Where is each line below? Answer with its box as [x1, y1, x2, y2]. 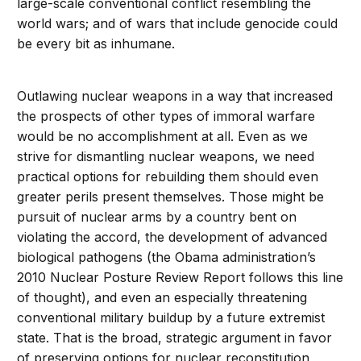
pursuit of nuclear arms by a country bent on [17, 209, 297, 226]
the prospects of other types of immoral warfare [17, 108, 316, 125]
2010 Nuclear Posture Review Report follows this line [17, 269, 344, 286]
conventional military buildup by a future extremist [17, 309, 326, 326]
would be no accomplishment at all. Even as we [17, 128, 309, 145]
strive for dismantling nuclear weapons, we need [17, 148, 315, 165]
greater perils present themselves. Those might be [17, 189, 325, 205]
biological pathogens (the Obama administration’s [17, 249, 317, 266]
